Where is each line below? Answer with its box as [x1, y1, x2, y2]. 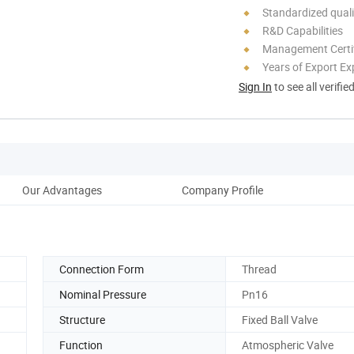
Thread [242, 261, 277, 277]
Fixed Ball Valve [242, 311, 318, 327]
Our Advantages [21, 182, 102, 198]
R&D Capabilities [262, 22, 343, 38]
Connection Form [59, 261, 144, 277]
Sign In [239, 78, 272, 94]
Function [59, 337, 103, 352]
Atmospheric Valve [242, 337, 333, 352]
